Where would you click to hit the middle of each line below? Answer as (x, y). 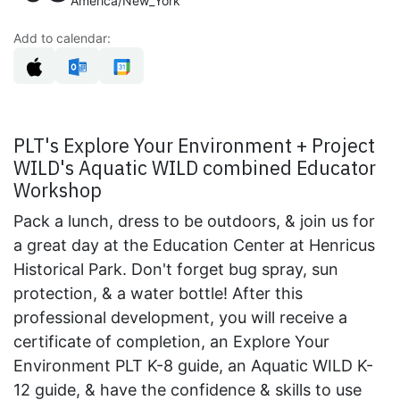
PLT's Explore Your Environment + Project (194, 145)
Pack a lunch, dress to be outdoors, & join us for (194, 221)
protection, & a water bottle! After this (158, 293)
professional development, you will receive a (180, 317)
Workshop (58, 190)
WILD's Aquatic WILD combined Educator (195, 167)
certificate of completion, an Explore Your (171, 341)
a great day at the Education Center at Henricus (194, 245)
